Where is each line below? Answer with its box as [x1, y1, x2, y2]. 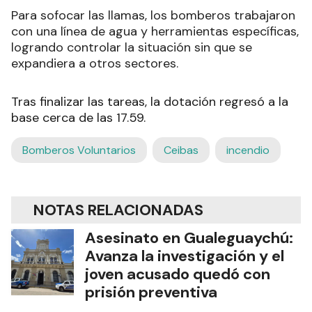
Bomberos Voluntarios [22, 143, 136, 158]
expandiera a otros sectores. [11, 55, 178, 72]
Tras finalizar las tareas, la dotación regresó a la [11, 93, 288, 111]
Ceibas [164, 143, 198, 158]
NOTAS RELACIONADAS [33, 200, 203, 221]
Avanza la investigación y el [85, 246, 284, 267]
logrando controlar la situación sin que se [11, 39, 252, 56]
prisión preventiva [85, 282, 217, 303]
